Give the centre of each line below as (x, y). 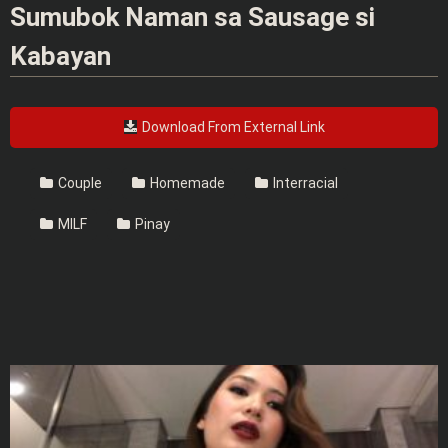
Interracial (304, 182)
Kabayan (60, 55)
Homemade (186, 182)
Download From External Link (231, 126)
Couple (78, 182)
